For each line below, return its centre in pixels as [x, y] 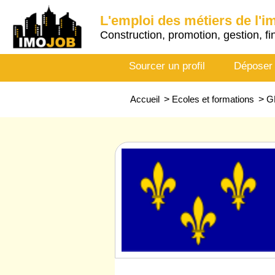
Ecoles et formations [213, 99]
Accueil [145, 99]
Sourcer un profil [167, 66]
